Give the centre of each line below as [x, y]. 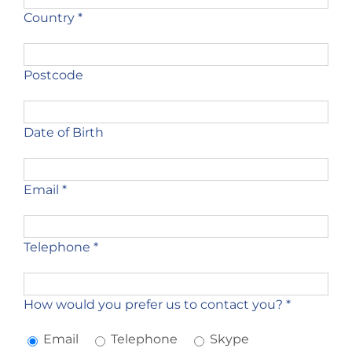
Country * [53, 18]
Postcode [53, 75]
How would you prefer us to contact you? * [157, 304]
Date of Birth [63, 132]
